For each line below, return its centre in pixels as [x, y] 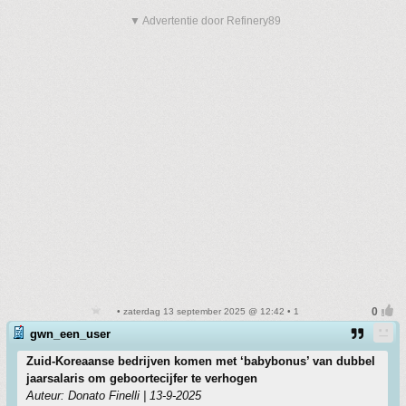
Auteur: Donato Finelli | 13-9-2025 [114, 396]
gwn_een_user [70, 334]
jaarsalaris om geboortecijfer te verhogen [142, 378]
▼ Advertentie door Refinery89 [205, 21]
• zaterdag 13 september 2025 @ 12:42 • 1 [207, 311]
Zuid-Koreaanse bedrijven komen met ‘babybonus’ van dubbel [201, 361]
